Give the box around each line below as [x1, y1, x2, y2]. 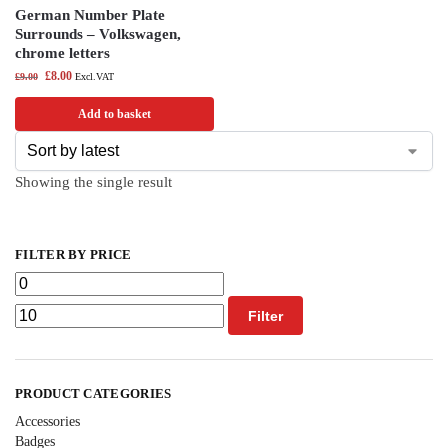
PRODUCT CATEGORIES [15, 386, 172, 402]
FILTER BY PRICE [15, 246, 132, 262]
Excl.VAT [75, 71, 114, 83]
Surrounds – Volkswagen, [15, 26, 181, 43]
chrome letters [15, 45, 110, 62]
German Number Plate [15, 7, 165, 24]
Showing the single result [15, 174, 172, 191]
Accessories [15, 413, 80, 429]
